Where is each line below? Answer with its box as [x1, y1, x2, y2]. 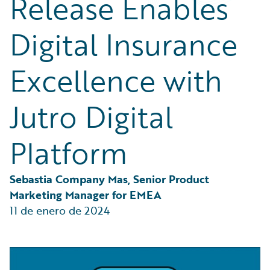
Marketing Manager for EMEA [10, 187, 162, 202]
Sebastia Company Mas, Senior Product [10, 171, 212, 187]
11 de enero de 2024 [10, 202, 110, 218]
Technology [24, 11, 70, 24]
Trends [24, 25, 51, 38]
